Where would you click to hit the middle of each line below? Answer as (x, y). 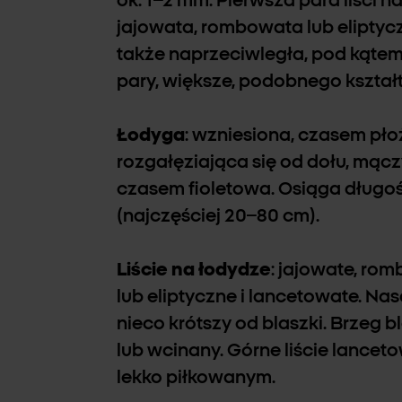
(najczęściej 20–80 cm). (218, 216)
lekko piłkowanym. (196, 378)
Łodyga (151, 135)
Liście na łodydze (194, 270)
